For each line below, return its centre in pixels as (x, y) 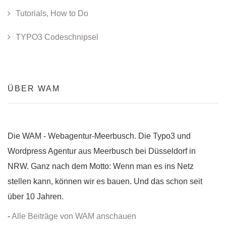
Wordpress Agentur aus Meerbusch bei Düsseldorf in (102, 151)
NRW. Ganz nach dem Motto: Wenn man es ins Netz (101, 166)
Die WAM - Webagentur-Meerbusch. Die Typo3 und (99, 136)
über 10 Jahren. (36, 196)
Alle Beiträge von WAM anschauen (74, 216)
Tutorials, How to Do (52, 13)
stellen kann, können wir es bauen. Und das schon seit (105, 181)
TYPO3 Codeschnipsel (57, 37)
